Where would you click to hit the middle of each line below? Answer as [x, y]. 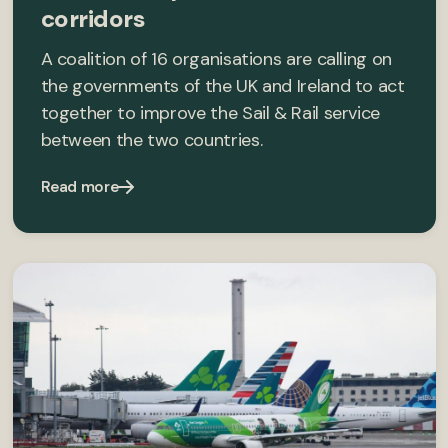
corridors [93, 18]
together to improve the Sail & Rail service [210, 112]
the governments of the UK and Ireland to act [222, 85]
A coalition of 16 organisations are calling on [216, 58]
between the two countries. [151, 139]
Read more [79, 186]
